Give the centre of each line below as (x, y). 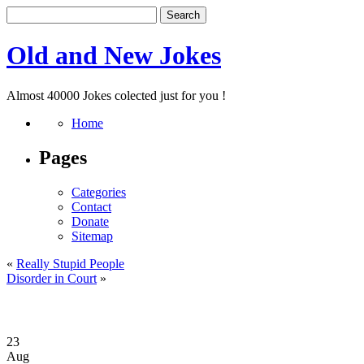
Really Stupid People (70, 263)
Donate (90, 221)
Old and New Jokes (114, 56)
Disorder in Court (52, 278)
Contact (91, 206)
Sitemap (92, 236)
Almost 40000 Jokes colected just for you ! (116, 95)
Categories (99, 192)
